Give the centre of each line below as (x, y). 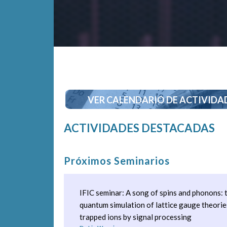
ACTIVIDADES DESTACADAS (139, 128)
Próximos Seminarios (117, 161)
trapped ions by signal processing (136, 217)
